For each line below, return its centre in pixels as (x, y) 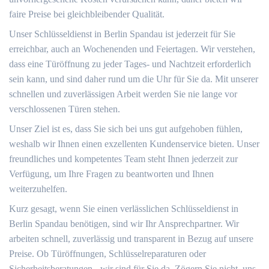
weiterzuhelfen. (38, 189)
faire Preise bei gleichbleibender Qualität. (87, 14)
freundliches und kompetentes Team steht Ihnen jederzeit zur (123, 159)
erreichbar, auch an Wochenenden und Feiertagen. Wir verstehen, (132, 49)
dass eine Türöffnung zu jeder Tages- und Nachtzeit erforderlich (130, 64)
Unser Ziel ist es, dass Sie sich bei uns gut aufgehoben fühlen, (126, 129)
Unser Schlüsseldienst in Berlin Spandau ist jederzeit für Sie (122, 34)
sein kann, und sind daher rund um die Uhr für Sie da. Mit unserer (134, 79)
